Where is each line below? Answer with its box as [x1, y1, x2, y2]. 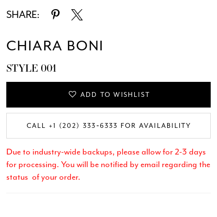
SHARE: [6, 8, 40, 21]
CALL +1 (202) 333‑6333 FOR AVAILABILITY [26, 122, 192, 130]
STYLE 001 [6, 61, 57, 75]
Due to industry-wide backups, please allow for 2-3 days [6, 146, 206, 157]
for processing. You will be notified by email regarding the [6, 159, 211, 170]
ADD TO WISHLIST [80, 90, 151, 99]
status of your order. [6, 171, 83, 183]
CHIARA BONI [6, 37, 104, 55]
